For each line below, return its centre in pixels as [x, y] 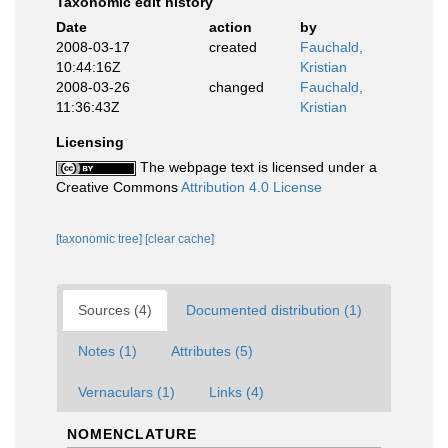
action [230, 26]
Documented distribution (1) [274, 309]
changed [236, 86]
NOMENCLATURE [132, 433]
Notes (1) [107, 350]
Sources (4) [115, 309]
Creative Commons [118, 186]
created [232, 46]
